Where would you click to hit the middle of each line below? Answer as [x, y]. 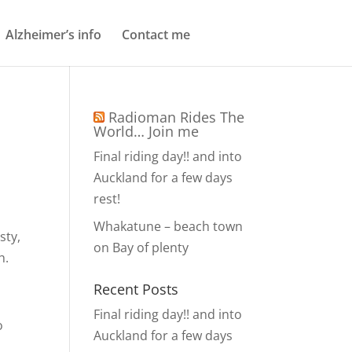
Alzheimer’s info [53, 34]
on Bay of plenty [141, 247]
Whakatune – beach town [169, 226]
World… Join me [147, 131]
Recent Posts [136, 289]
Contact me [156, 34]
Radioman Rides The [177, 117]
